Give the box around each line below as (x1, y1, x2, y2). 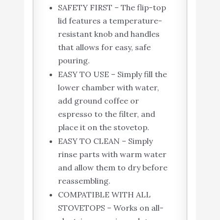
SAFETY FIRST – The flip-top (57, 2, 166, 12)
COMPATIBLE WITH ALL (57, 189, 151, 199)
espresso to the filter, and (57, 109, 155, 119)
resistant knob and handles (57, 28, 160, 39)
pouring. (57, 55, 90, 65)
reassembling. (57, 175, 110, 186)
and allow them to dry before (57, 162, 167, 172)
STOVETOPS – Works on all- (57, 202, 164, 213)
